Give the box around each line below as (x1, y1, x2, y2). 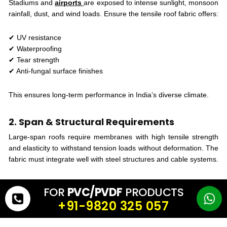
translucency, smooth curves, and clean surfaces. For (8, 208, 187, 216)
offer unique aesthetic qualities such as (78, 197, 219, 205)
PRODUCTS (122, 184, 184, 200)
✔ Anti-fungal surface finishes (8, 66, 103, 75)
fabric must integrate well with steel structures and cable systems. (8, 155, 218, 163)
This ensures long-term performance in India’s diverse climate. (8, 90, 209, 99)
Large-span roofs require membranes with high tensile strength (8, 132, 219, 141)
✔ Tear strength (8, 55, 59, 64)
